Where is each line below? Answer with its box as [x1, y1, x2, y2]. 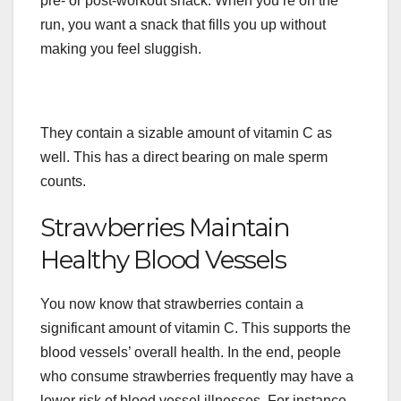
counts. [40, 174, 90, 190]
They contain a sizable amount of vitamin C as [40, 125, 332, 141]
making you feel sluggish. [40, 41, 201, 57]
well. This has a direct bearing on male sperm [40, 149, 328, 166]
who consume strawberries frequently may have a [40, 369, 354, 385]
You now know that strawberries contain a [40, 296, 303, 312]
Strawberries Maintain [40, 212, 290, 243]
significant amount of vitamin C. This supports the [40, 320, 351, 337]
